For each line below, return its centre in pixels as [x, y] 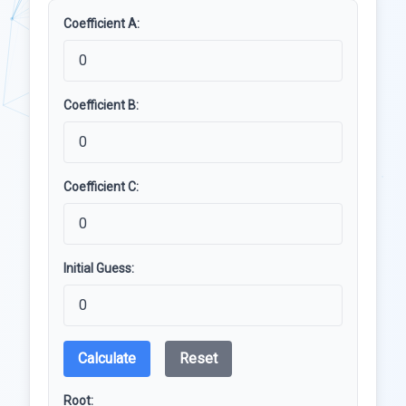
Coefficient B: [101, 105]
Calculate [107, 358]
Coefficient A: [101, 24]
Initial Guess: [99, 268]
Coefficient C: [101, 187]
